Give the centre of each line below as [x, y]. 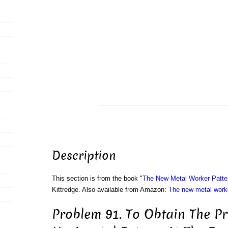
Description [84, 156]
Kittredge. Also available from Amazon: [110, 190]
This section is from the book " [97, 179]
